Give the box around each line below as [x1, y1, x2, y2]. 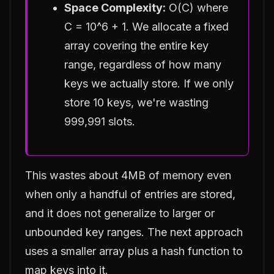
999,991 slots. [64, 115, 135, 128]
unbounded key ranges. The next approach [25, 226, 243, 239]
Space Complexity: [64, 1, 166, 14]
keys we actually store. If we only [64, 77, 234, 90]
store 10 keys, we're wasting [64, 96, 209, 109]
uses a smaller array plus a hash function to [25, 245, 243, 257]
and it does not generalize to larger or [25, 207, 215, 220]
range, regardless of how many [64, 58, 221, 71]
